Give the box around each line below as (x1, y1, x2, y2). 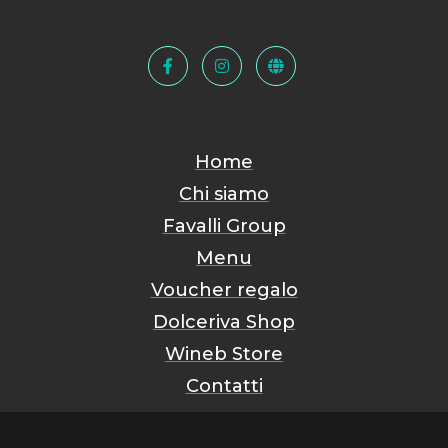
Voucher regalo (150, 279, 298, 302)
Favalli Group (162, 215, 286, 238)
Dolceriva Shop (153, 311, 295, 334)
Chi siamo (179, 183, 269, 206)
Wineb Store (165, 343, 283, 366)
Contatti (185, 375, 263, 398)
